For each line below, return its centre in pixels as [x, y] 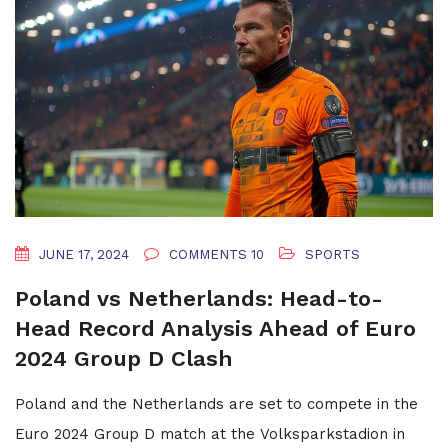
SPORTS [332, 255]
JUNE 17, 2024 [82, 255]
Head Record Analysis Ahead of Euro [215, 329]
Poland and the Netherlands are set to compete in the [216, 404]
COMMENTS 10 [214, 255]
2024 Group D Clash [124, 359]
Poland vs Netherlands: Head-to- [199, 299]
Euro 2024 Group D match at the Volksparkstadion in [210, 434]
